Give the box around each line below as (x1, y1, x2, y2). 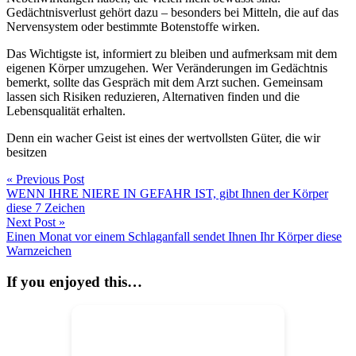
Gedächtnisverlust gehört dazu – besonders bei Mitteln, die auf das (6, 5, 339, 19)
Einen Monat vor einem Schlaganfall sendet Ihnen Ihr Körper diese (6, 229, 342, 243)
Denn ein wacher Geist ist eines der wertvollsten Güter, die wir (6, 130, 320, 145)
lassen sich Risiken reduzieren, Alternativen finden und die (6, 89, 300, 103)
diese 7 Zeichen (6, 200, 85, 215)
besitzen (6, 145, 47, 159)
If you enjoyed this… (6, 273, 142, 290)
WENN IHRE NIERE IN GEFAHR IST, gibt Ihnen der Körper (6, 186, 328, 200)
